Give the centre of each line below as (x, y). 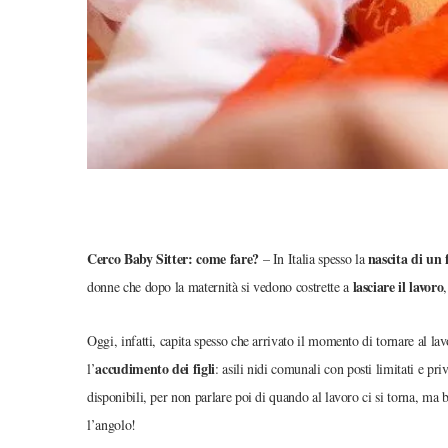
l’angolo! (111, 425)
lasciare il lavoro (398, 287)
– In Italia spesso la (313, 259)
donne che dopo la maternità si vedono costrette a (220, 287)
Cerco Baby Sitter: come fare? (173, 259)
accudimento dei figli (155, 369)
